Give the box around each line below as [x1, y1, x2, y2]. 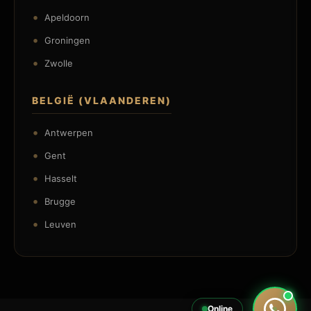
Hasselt [44, 172, 77, 184]
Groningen [44, 34, 90, 46]
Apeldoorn [44, 11, 90, 23]
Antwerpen [44, 126, 93, 138]
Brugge [44, 195, 76, 207]
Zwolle [44, 57, 73, 69]
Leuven [44, 218, 76, 230]
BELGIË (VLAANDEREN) [32, 94, 171, 106]
